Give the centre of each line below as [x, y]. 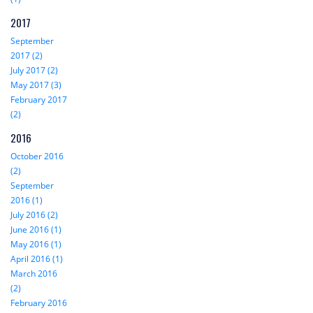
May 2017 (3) [36, 85]
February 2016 [39, 303]
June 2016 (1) [36, 229]
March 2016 [34, 273]
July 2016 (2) [34, 214]
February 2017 [39, 99]
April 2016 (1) [37, 259]
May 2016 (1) [36, 244]
